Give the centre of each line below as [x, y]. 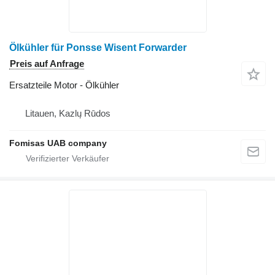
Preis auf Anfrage [47, 64]
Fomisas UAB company [58, 143]
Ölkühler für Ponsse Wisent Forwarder [98, 48]
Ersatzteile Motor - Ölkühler [64, 85]
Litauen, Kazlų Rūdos [68, 114]
